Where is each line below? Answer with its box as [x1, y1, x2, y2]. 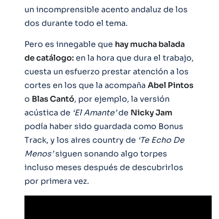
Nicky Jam [131, 107, 173, 118]
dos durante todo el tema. [24, 18, 128, 28]
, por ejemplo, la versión [74, 93, 170, 104]
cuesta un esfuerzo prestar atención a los [24, 66, 189, 77]
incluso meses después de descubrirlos [24, 162, 183, 173]
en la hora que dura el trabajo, [74, 52, 194, 63]
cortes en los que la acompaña [24, 80, 148, 90]
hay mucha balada [115, 39, 185, 49]
